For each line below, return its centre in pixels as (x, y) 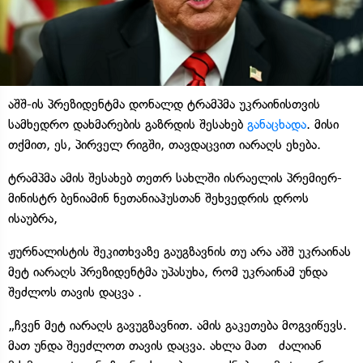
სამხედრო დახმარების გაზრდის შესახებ (128, 125)
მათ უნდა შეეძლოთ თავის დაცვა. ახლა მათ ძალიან (165, 346)
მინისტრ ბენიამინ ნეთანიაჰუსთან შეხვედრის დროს (158, 199)
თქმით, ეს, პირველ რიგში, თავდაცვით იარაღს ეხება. (164, 145)
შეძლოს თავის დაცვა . (75, 293)
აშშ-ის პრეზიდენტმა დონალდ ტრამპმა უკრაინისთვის (164, 105)
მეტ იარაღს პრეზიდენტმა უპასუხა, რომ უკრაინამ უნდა (168, 272)
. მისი (322, 125)
